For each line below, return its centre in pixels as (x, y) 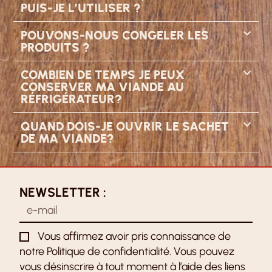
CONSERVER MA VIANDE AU (103, 87)
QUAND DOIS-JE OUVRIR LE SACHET (125, 127)
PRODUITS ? (56, 48)
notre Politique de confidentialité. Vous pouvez (127, 251)
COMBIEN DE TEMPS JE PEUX (103, 75)
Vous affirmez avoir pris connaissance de (134, 236)
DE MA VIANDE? (68, 139)
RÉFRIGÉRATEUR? (72, 99)
